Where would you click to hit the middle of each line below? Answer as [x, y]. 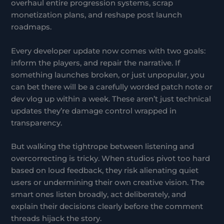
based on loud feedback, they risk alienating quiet [105, 171]
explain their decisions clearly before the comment [107, 207]
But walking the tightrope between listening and [103, 147]
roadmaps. [31, 27]
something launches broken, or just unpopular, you [108, 75]
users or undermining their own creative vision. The [108, 183]
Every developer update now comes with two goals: [108, 51]
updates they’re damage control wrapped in [94, 111]
